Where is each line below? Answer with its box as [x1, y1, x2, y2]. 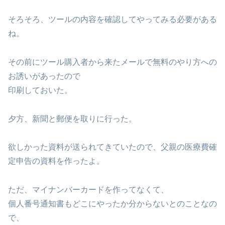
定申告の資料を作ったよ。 [8, 157, 104, 166]
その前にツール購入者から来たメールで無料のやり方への [8, 57, 217, 66]
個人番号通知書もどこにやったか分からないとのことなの [8, 199, 217, 208]
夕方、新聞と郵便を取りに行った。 [8, 114, 137, 123]
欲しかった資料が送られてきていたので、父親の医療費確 [8, 143, 217, 152]
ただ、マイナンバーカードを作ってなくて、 [8, 185, 169, 194]
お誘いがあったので [8, 71, 80, 80]
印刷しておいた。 [8, 85, 72, 94]
